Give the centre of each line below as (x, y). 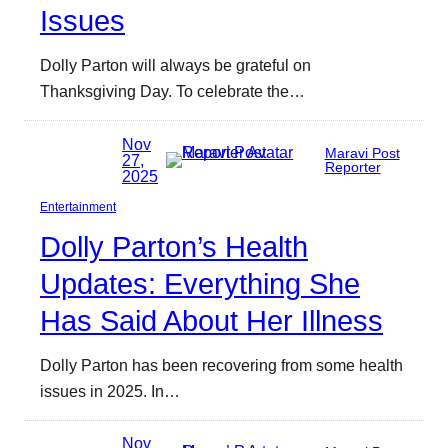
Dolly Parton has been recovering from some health (221, 364)
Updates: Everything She (200, 283)
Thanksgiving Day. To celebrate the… (172, 91)
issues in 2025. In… (110, 390)
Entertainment (78, 206)
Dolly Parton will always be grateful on (175, 65)
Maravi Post (362, 152)
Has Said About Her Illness (211, 320)
